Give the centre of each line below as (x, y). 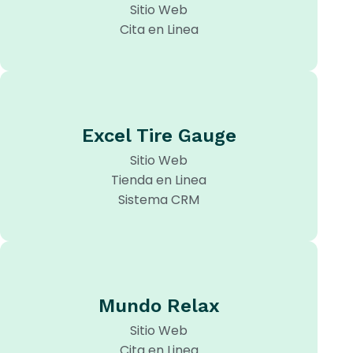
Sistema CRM (159, 200)
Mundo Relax (159, 306)
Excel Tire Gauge (159, 136)
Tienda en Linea (159, 180)
